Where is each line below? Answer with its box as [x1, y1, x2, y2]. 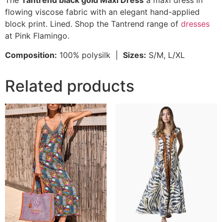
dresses [181, 19, 210, 29]
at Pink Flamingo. [5, 31, 69, 41]
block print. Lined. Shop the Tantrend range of [5, 19, 181, 29]
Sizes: [123, 50, 146, 60]
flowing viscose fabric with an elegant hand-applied [5, 7, 200, 17]
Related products [5, 76, 134, 96]
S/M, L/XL [146, 50, 185, 60]
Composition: [5, 50, 57, 60]
